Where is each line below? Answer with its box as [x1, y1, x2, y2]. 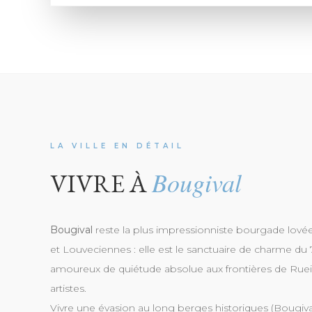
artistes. [50, 282, 86, 295]
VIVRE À [50, 167, 152, 200]
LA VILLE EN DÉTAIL [50, 141, 185, 150]
